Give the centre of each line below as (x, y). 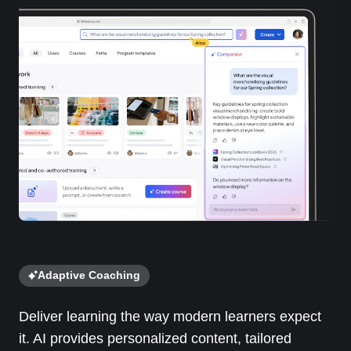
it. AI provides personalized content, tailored (155, 339)
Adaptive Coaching (89, 275)
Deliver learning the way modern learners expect (170, 317)
